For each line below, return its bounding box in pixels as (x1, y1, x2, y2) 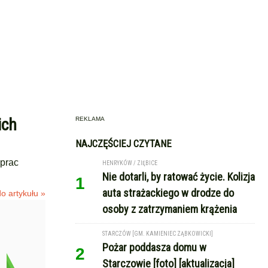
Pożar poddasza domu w (102, 241, 206, 254)
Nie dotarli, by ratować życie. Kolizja (102, 170, 255, 183)
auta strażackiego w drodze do (102, 187, 234, 199)
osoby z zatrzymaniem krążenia (102, 203, 237, 215)
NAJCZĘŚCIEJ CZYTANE (75, 138, 172, 150)
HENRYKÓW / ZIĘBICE (102, 160, 157, 166)
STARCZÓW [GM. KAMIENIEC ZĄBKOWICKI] (102, 230, 213, 237)
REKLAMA (75, 115, 105, 122)
